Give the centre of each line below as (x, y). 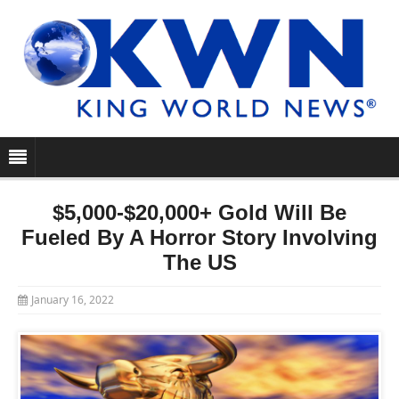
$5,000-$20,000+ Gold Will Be (199, 213)
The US (199, 263)
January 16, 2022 (73, 300)
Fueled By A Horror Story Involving (199, 238)
